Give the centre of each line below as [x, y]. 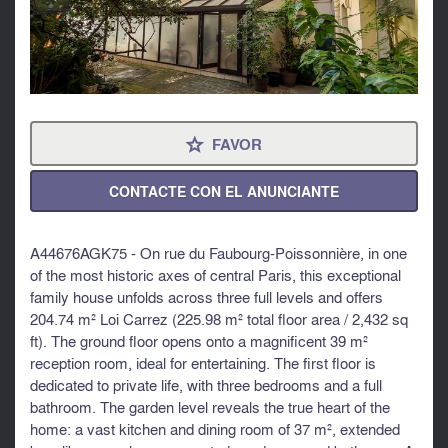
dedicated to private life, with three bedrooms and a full [206, 384]
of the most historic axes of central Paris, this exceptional [215, 274]
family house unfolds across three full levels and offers [206, 296]
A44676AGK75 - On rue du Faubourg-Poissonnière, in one [218, 252]
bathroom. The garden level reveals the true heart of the [210, 406]
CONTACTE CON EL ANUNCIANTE [224, 191]
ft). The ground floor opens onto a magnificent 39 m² [199, 340]
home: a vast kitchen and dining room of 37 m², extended [215, 428]
